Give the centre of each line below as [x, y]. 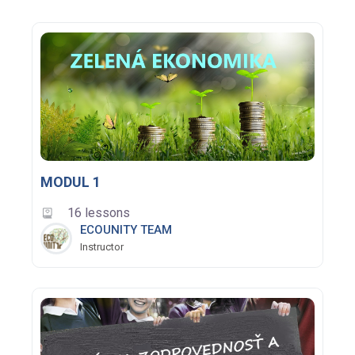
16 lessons [99, 213]
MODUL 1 [71, 182]
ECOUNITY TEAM [126, 230]
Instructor [102, 247]
